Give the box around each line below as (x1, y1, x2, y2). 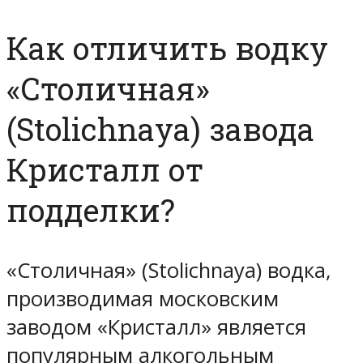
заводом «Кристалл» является (6, 312, 306, 341)
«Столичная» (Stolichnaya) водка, (6, 255, 331, 284)
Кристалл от (6, 149, 203, 190)
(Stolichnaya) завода (6, 109, 314, 150)
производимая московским (6, 284, 279, 313)
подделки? (6, 190, 175, 231)
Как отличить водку (6, 28, 328, 69)
